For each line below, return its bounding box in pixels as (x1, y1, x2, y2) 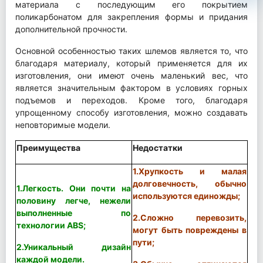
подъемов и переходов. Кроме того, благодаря (15, 95, 248, 105)
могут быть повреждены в (133, 224, 247, 235)
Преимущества (16, 142, 80, 153)
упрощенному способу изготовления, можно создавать (15, 107, 248, 117)
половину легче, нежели (16, 195, 131, 205)
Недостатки (133, 142, 183, 153)
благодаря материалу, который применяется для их (15, 58, 248, 68)
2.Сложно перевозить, (133, 212, 247, 222)
